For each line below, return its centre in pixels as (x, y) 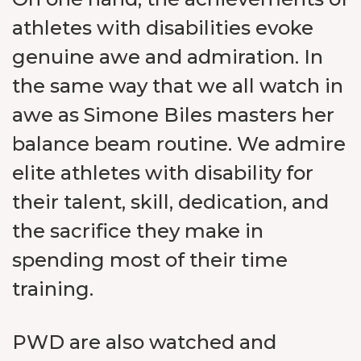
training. (53, 289)
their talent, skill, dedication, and (170, 202)
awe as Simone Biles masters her (173, 115)
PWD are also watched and (144, 342)
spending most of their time (150, 260)
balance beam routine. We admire (179, 144)
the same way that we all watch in (178, 86)
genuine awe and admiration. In (168, 57)
